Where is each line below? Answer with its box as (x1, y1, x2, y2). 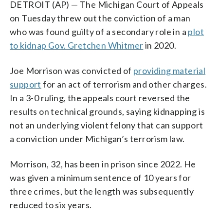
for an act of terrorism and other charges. (41, 79, 207, 90)
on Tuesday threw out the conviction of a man (10, 13, 191, 23)
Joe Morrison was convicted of (10, 65, 133, 76)
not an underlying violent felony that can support (10, 120, 203, 130)
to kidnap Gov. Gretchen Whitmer (10, 40, 144, 51)
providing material (133, 65, 206, 76)
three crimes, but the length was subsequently (10, 186, 194, 197)
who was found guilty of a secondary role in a (10, 26, 188, 37)
